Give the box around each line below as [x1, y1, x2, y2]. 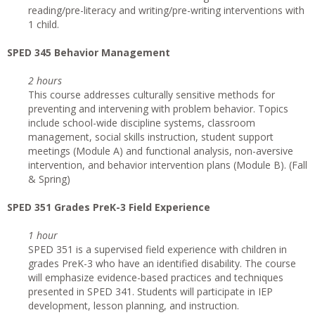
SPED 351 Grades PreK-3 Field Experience [7, 200, 210, 214]
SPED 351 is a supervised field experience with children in [28, 243, 287, 256]
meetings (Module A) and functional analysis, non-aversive [28, 144, 293, 157]
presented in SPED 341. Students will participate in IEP [28, 285, 273, 298]
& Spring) [28, 172, 70, 186]
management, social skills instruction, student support [28, 130, 274, 143]
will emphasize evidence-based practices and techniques [28, 271, 283, 284]
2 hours [28, 74, 62, 87]
